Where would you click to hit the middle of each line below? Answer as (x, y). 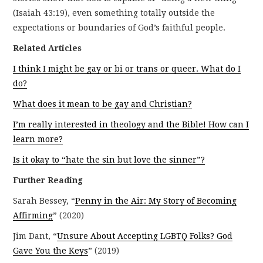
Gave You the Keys (51, 250)
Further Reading (48, 180)
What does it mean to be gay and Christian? (103, 104)
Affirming (33, 215)
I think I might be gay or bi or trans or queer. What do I (127, 68)
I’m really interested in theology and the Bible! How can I (131, 124)
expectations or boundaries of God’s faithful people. (119, 27)
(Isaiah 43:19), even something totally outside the (114, 13)
